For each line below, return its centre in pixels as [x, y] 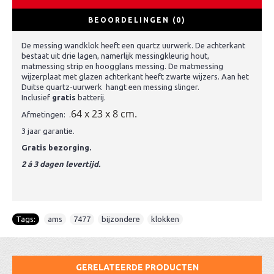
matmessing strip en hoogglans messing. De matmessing [122, 66]
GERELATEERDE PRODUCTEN [137, 267]
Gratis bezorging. [56, 147]
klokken [165, 219]
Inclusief [37, 97]
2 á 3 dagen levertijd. [61, 164]
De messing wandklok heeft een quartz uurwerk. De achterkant [133, 45]
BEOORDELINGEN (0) [137, 20]
